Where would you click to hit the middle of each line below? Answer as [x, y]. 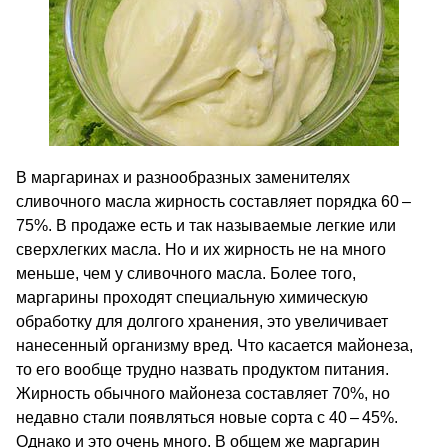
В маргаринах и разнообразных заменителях [183, 177]
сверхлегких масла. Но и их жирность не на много [201, 249]
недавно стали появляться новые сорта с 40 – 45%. [207, 417]
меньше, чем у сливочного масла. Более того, [186, 273]
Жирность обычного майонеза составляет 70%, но [203, 393]
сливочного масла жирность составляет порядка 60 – [215, 201]
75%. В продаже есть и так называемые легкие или [206, 225]
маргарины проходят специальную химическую [192, 297]
